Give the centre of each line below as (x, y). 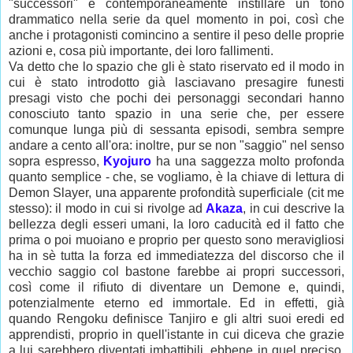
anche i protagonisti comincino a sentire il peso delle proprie (176, 35)
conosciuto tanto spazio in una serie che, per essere (176, 113)
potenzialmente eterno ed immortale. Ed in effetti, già (176, 303)
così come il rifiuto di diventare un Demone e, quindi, (176, 287)
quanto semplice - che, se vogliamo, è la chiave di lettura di (176, 176)
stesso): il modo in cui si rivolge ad (108, 208)
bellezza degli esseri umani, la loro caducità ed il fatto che (176, 224)
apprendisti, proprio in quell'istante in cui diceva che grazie (176, 334)
